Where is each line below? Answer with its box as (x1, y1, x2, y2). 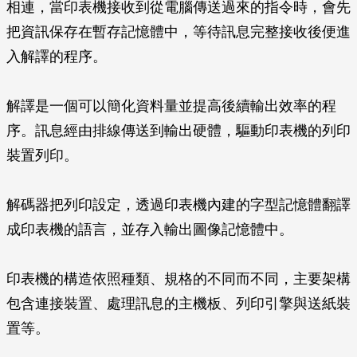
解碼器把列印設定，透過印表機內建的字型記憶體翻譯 (6, 197, 351, 213)
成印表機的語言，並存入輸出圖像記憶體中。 (6, 222, 293, 237)
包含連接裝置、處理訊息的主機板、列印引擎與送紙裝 (6, 296, 351, 312)
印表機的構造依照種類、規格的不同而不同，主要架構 (6, 271, 351, 287)
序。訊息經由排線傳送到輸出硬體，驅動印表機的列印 (6, 123, 351, 139)
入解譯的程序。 (6, 49, 107, 65)
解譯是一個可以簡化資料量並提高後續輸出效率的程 (6, 98, 336, 114)
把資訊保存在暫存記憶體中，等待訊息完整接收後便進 (6, 24, 351, 40)
